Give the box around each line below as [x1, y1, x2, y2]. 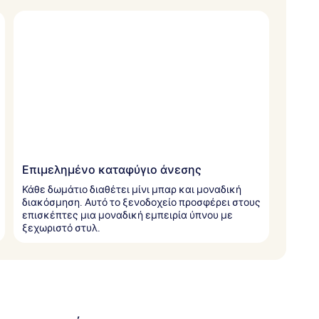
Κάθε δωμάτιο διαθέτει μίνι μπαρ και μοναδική [22, 182, 241, 196]
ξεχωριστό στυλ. [22, 221, 100, 234]
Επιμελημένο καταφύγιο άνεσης [22, 162, 202, 177]
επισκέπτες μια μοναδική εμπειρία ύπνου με [22, 208, 233, 221]
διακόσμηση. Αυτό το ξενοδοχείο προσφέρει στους [22, 195, 261, 209]
